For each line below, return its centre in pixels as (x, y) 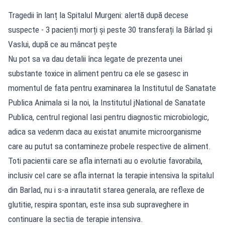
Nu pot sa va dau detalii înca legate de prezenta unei (95, 59)
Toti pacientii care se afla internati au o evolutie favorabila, (105, 160)
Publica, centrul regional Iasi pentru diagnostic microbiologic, (108, 117)
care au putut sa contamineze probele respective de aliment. (109, 146)
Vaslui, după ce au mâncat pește (63, 44)
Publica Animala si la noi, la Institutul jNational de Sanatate (107, 102)
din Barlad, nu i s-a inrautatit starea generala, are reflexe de (106, 190)
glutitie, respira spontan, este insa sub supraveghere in (98, 204)
